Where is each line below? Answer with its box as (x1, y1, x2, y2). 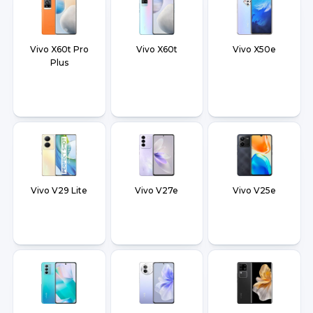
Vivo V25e (233, 185, 277, 196)
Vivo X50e (233, 44, 277, 55)
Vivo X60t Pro (29, 44, 89, 55)
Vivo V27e (135, 185, 179, 196)
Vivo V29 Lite (31, 185, 88, 196)
